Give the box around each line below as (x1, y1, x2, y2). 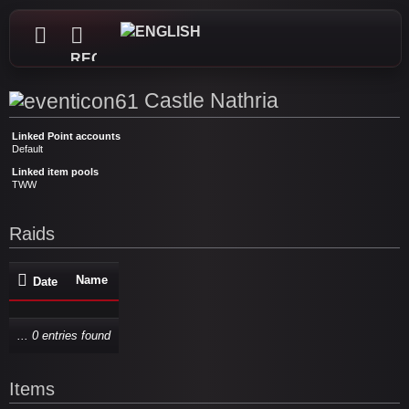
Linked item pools (12, 166, 99, 178)
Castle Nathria (139, 88, 278, 112)
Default (12, 143, 43, 155)
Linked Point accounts (12, 131, 121, 142)
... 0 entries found (17, 329, 110, 343)
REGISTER (70, 51, 146, 67)
